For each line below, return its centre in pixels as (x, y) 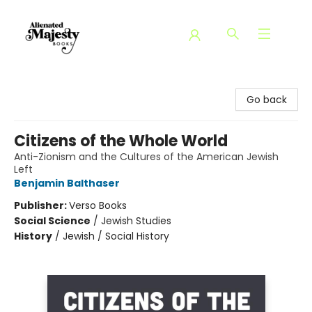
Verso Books (98, 205)
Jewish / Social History (116, 236)
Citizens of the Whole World (121, 141)
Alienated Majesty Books (69, 84)
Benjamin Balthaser (67, 183)
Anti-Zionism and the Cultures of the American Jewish (146, 157)
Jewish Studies (136, 221)
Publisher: (41, 205)
